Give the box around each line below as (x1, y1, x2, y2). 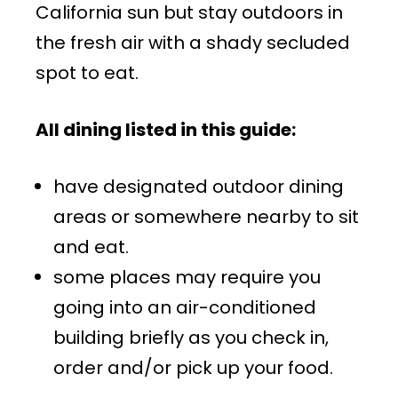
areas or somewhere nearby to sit (53, 204, 359, 230)
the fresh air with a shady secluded (36, 30, 350, 56)
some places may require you (53, 265, 321, 291)
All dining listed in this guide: (36, 117, 296, 143)
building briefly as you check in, (53, 325, 329, 351)
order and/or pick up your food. (53, 355, 338, 381)
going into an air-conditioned (53, 295, 316, 321)
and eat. (53, 235, 129, 260)
